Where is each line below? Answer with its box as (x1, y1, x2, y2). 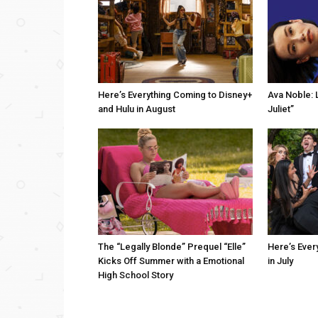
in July (268, 256, 293, 266)
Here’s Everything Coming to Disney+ (98, 89, 252, 100)
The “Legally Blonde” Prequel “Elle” (98, 241, 246, 252)
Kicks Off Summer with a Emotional (98, 256, 244, 266)
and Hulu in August (98, 104, 175, 114)
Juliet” (268, 104, 294, 114)
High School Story (98, 270, 173, 280)
